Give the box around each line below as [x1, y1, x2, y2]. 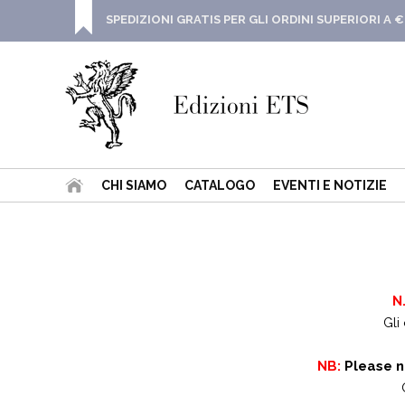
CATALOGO [184, 178, 255, 193]
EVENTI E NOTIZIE [273, 178, 387, 193]
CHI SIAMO [101, 178, 166, 193]
